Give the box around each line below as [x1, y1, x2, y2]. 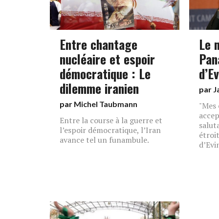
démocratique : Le [60, 64, 151, 83]
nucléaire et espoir [60, 49, 155, 68]
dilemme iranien [60, 79, 139, 97]
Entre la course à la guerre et [60, 115, 162, 126]
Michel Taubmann [74, 99, 137, 109]
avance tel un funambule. [60, 134, 149, 145]
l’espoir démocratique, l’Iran [60, 125, 161, 135]
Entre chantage [60, 35, 137, 53]
